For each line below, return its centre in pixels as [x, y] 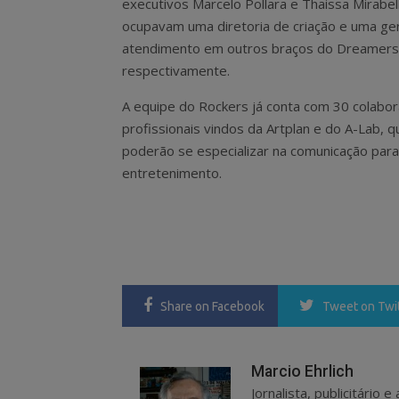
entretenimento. [172, 173]
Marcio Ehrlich [302, 371]
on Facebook [230, 306]
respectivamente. [176, 70]
